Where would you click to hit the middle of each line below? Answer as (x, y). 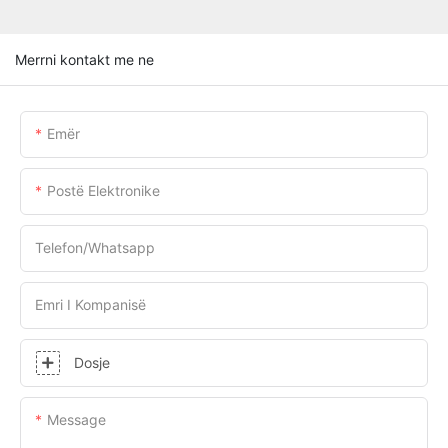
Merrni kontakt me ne (84, 59)
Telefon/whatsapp (95, 247)
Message (76, 419)
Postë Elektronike (103, 190)
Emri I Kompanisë (90, 304)
